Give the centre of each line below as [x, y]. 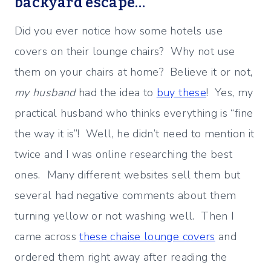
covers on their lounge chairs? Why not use [125, 52]
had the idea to [116, 93]
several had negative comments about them [126, 196]
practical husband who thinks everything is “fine [134, 113]
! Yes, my [230, 93]
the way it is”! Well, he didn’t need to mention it [135, 134]
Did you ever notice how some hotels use [119, 31]
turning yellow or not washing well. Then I [125, 216]
